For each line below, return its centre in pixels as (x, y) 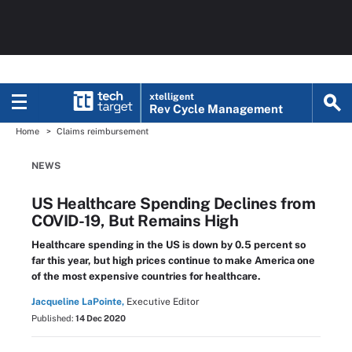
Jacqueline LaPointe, (78, 302)
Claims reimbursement (103, 131)
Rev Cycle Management (216, 109)
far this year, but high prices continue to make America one (173, 260)
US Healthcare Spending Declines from (174, 203)
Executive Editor (163, 302)
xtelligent (172, 97)
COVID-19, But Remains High (135, 221)
